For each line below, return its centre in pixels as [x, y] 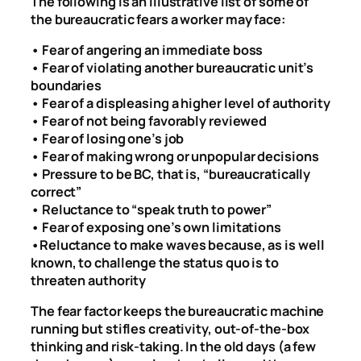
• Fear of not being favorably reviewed [149, 120]
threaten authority [89, 280]
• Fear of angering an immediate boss [147, 50]
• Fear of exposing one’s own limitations [156, 227]
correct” [56, 191]
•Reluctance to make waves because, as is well [178, 245]
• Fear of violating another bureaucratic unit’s [172, 67]
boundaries [66, 85]
